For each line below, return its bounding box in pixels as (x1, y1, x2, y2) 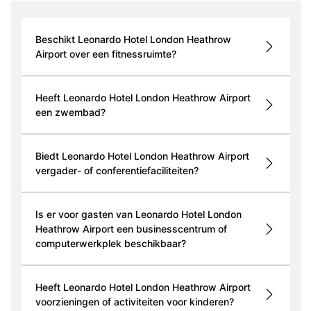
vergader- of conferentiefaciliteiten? (35, 165, 199, 177)
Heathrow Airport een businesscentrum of (35, 223, 227, 235)
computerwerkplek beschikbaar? (35, 237, 186, 250)
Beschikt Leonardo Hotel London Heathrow (35, 33, 231, 46)
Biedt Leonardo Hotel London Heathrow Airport (35, 150, 249, 162)
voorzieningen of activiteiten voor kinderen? (35, 296, 234, 308)
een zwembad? (35, 106, 106, 119)
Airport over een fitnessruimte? (35, 48, 176, 60)
